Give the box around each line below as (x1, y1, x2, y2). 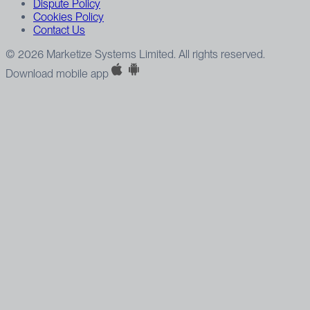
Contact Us (33, 23, 85, 37)
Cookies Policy (33, 10, 104, 24)
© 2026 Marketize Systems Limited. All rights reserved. (6, 47, 265, 61)
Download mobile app (6, 66, 109, 80)
